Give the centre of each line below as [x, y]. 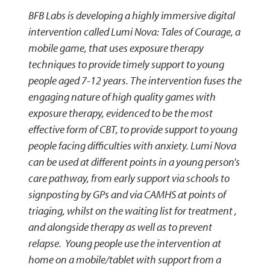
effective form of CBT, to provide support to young [133, 130]
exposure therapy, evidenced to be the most [120, 113]
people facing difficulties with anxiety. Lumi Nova [132, 146]
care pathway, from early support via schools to [129, 178]
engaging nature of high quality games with [122, 97]
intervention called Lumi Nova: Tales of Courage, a [134, 32]
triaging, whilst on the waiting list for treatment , [132, 211]
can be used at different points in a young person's [134, 162]
